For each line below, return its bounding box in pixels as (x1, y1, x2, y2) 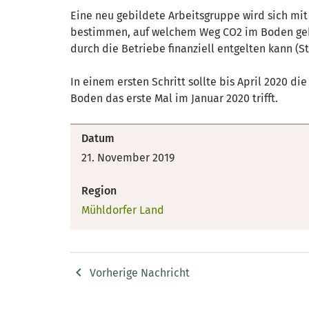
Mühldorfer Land (81, 203, 164, 217)
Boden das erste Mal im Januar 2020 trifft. (70, 92, 278, 105)
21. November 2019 (81, 151, 175, 164)
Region (81, 184, 117, 197)
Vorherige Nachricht (90, 266, 190, 279)
